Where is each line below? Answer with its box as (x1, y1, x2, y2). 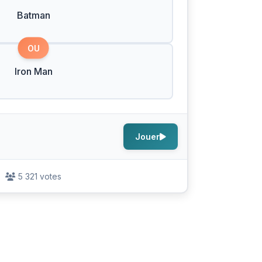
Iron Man (14, 65, 53, 77)
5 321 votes (18, 171, 61, 181)
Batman (16, 9, 50, 21)
